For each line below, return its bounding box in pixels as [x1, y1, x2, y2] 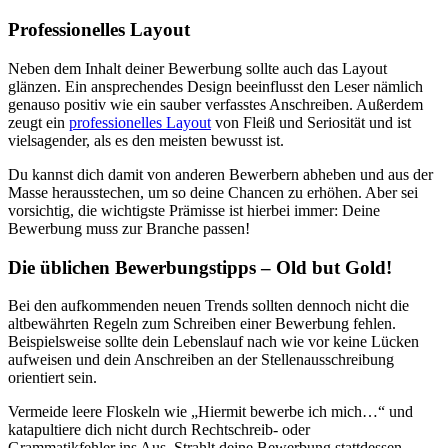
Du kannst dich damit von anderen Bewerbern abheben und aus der [8, 165, 433, 183]
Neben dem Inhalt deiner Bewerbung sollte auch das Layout [8, 59, 387, 77]
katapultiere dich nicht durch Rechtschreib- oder [8, 421, 310, 439]
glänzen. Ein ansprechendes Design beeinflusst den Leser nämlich [8, 77, 423, 95]
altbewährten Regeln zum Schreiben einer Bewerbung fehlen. [8, 315, 396, 333]
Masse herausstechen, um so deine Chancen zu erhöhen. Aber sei [8, 183, 418, 201]
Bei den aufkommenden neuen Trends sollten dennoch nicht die [8, 297, 409, 315]
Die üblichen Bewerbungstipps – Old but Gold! [8, 256, 392, 278]
